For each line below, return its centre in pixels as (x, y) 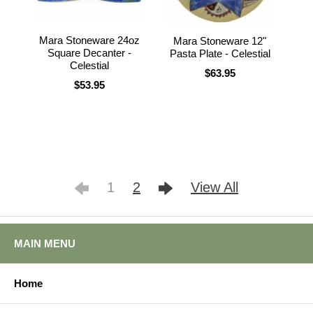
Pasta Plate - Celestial (220, 53)
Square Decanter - (90, 52)
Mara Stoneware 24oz (90, 40)
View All (214, 188)
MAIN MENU (45, 244)
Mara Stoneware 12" (220, 41)
